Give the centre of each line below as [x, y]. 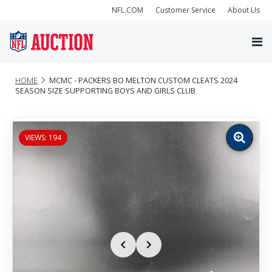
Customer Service [185, 10]
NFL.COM [127, 10]
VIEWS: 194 [43, 137]
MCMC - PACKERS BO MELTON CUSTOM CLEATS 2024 [143, 80]
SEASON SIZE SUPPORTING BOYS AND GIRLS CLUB [105, 90]
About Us [244, 10]
